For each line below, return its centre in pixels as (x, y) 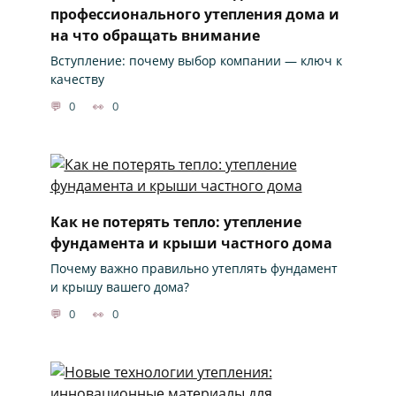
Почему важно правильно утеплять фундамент (194, 268)
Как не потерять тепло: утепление (175, 221)
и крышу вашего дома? (119, 286)
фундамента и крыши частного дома (191, 243)
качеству (77, 79)
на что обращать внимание (155, 35)
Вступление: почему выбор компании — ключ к (196, 60)
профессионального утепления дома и (194, 14)
